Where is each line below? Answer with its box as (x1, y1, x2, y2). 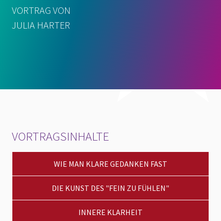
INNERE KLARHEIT (78, 207, 143, 218)
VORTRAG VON (12, 4, 71, 17)
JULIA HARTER (12, 19, 70, 32)
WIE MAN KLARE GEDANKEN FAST (54, 159, 167, 169)
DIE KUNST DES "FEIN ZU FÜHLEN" (52, 183, 169, 193)
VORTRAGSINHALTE (12, 128, 109, 145)
